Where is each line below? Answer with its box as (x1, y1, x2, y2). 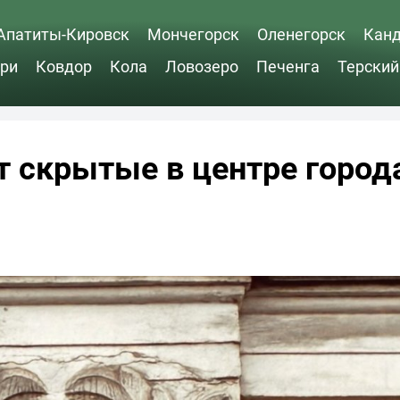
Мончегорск (147, 22, 239, 45)
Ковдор (36, 54, 92, 77)
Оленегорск (257, 22, 346, 45)
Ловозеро (165, 54, 238, 77)
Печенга (256, 54, 320, 77)
